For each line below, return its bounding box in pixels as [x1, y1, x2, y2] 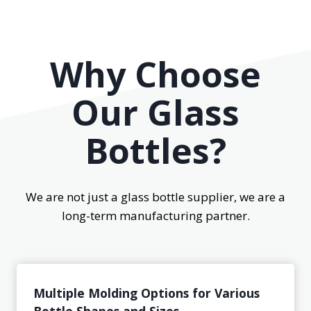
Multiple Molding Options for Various [33, 285, 260, 301]
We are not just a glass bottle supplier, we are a [26, 189, 285, 205]
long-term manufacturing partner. [61, 208, 250, 224]
